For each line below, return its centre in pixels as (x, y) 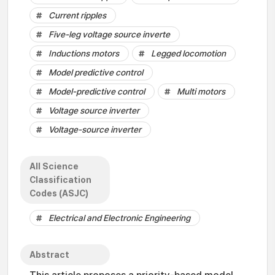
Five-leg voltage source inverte (109, 34)
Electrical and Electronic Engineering (119, 218)
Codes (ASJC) (59, 193)
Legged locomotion (188, 53)
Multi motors (201, 91)
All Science (54, 166)
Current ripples (77, 15)
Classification (60, 180)
